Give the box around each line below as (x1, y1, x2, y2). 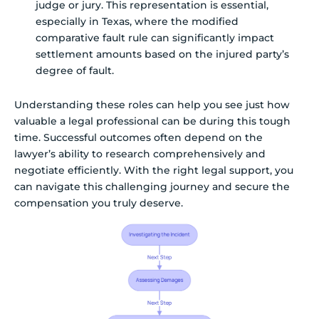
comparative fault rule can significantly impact (36, 31, 274, 44)
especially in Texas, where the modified (36, 14, 239, 28)
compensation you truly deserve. (14, 196, 183, 209)
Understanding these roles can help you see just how (14, 98, 290, 111)
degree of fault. (36, 63, 114, 77)
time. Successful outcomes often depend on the (14, 130, 263, 144)
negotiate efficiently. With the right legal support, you (14, 163, 293, 177)
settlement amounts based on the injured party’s (36, 47, 289, 61)
